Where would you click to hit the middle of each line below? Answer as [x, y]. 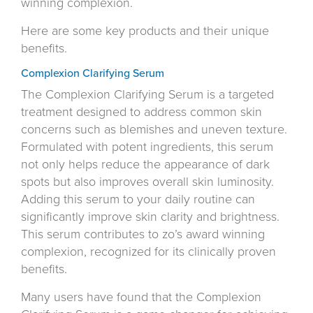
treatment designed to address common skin [141, 112]
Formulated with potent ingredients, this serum [147, 147]
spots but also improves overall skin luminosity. [147, 182]
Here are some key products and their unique [145, 31]
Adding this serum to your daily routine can [138, 199]
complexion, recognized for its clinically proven [148, 252]
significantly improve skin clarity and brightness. [150, 217]
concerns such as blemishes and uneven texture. [154, 130]
